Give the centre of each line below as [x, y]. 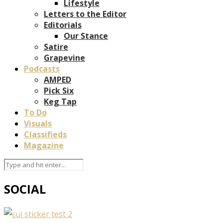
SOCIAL [25, 189]
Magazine [44, 145]
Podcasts [42, 68]
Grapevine [64, 57]
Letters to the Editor [85, 14]
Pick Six [59, 90]
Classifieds [45, 134]
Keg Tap [60, 101]
